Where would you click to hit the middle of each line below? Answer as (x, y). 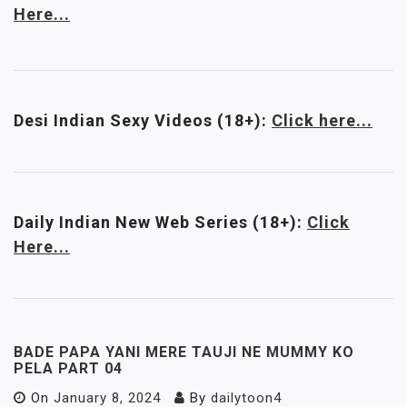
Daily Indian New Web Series (133, 222)
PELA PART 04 (68, 368)
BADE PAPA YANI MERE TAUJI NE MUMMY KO (184, 352)
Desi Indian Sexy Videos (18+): (143, 120)
